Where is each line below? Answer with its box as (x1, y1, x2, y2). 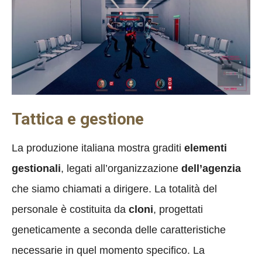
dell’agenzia (181, 162, 241, 174)
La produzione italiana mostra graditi (12, 142, 184, 154)
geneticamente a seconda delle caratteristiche (12, 223, 226, 236)
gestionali (12, 162, 61, 174)
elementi (184, 142, 227, 154)
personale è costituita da (12, 203, 129, 215)
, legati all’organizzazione (61, 162, 181, 174)
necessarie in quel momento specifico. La (12, 244, 205, 256)
